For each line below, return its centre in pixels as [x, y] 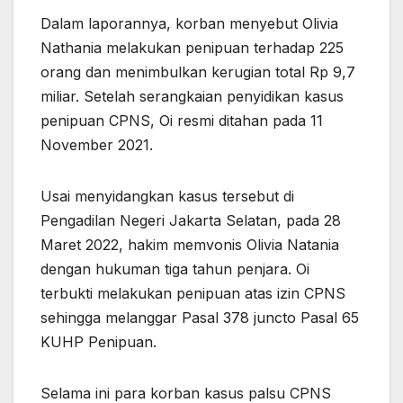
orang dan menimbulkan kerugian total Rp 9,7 [198, 72]
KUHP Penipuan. [99, 341]
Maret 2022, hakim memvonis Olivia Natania [190, 244]
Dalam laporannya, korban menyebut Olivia [189, 23]
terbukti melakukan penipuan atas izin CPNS [193, 293]
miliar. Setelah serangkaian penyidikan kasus [192, 96]
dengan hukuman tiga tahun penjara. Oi [175, 269]
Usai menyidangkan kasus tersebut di [167, 196]
